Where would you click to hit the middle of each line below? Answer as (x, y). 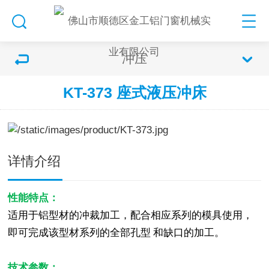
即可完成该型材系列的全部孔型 (81, 233)
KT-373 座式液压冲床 (134, 92)
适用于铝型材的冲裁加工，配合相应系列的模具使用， (131, 215)
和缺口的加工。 (190, 233)
